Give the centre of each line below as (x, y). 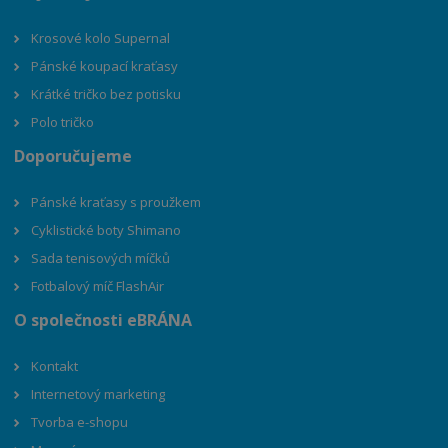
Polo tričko (63, 121)
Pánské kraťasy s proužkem (116, 201)
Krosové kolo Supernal (101, 37)
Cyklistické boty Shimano (106, 229)
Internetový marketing (98, 394)
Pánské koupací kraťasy (105, 65)
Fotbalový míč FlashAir (98, 285)
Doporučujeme (73, 155)
